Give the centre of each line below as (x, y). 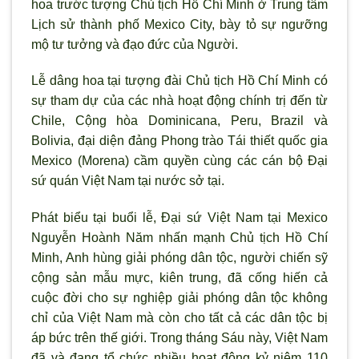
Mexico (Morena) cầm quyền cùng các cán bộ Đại (179, 161)
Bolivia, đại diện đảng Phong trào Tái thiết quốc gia (179, 141)
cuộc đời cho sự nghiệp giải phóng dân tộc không (179, 298)
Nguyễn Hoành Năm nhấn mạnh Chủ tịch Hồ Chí (179, 238)
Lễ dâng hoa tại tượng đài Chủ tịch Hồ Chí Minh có (179, 81)
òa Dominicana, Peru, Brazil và (226, 121)
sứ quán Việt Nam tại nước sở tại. (128, 181)
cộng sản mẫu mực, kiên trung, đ (133, 278)
